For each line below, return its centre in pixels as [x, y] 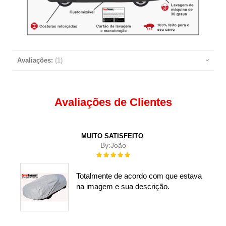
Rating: [106, 154]
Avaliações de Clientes [113, 102]
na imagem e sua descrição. [123, 187]
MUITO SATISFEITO [112, 136]
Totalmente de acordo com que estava [139, 176]
